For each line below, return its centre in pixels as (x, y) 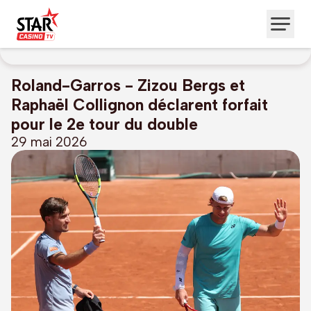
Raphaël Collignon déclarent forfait (140, 105)
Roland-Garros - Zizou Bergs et (128, 85)
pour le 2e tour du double (104, 124)
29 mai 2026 (49, 142)
